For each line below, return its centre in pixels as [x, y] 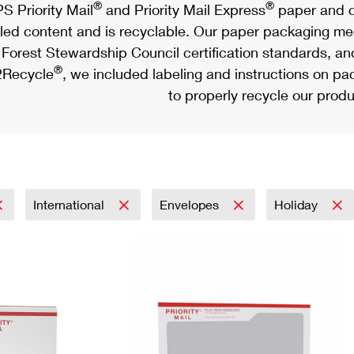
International [70, 204]
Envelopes [191, 204]
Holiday [298, 204]
